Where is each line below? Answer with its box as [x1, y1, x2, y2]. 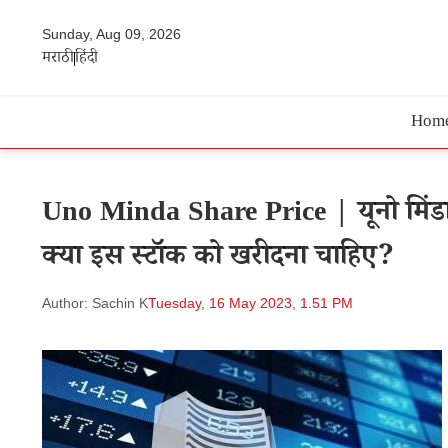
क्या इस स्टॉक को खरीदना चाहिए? [42, 238, 394, 282]
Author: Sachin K [42, 295, 148, 311]
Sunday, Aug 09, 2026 [42, 25, 181, 42]
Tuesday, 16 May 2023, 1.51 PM [148, 295, 353, 311]
